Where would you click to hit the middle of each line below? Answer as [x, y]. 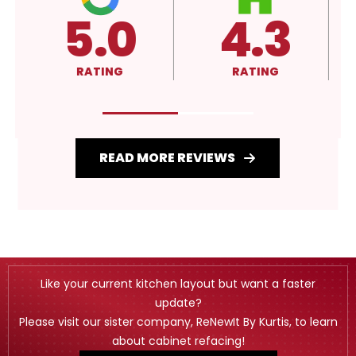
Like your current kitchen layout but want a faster [178, 283]
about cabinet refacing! [178, 341]
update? [178, 302]
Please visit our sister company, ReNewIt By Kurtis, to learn [178, 321]
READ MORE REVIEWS [168, 157]
